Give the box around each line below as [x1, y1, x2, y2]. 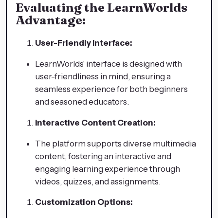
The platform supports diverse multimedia [35, 138, 196, 148]
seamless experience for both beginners [35, 84, 188, 94]
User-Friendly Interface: [35, 38, 132, 48]
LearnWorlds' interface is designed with [35, 59, 182, 69]
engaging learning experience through [35, 163, 180, 174]
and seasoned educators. [35, 97, 129, 107]
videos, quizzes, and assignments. [35, 176, 161, 186]
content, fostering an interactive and [35, 151, 171, 161]
